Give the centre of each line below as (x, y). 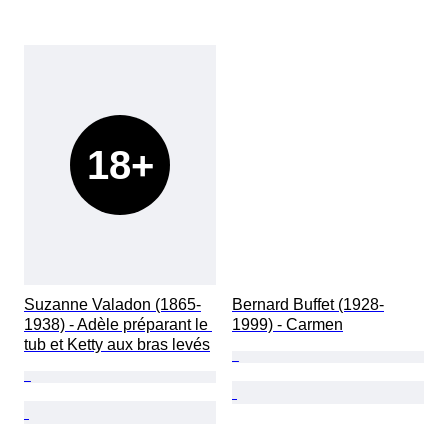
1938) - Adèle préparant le (118, 325)
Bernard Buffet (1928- (308, 305)
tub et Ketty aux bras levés (117, 345)
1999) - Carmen (287, 325)
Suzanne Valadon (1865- (112, 305)
